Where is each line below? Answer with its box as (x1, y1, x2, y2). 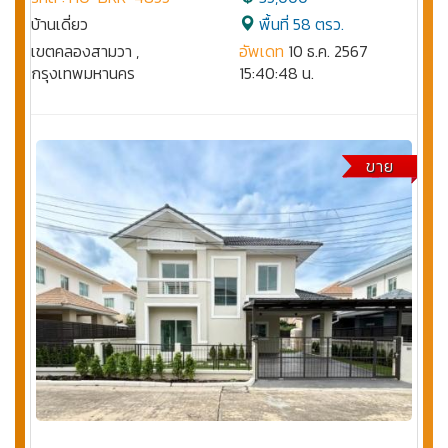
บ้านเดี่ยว (31, 12, 88, 37)
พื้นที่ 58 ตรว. (255, 12, 344, 37)
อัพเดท (239, 39, 284, 64)
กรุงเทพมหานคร (31, 61, 135, 86)
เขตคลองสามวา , (31, 39, 139, 64)
